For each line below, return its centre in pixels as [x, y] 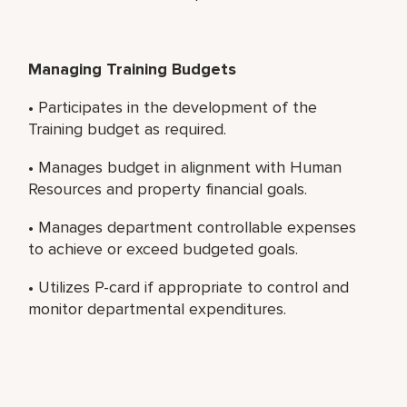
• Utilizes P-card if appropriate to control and [189, 287]
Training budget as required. [128, 129]
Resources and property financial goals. [168, 189]
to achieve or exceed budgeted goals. [164, 248]
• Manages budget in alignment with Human [185, 167]
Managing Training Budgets [133, 69]
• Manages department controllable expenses [193, 227]
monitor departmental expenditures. [158, 308]
